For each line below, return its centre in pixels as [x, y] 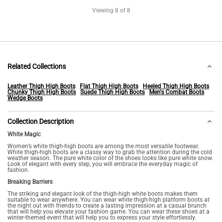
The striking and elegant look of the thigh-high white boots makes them [103, 194]
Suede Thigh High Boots [112, 92]
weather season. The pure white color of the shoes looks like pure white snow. [110, 158]
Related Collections [37, 66]
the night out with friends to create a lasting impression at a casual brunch [107, 206]
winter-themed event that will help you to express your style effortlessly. [103, 218]
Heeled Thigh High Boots [176, 86]
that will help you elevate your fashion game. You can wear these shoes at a [109, 212]
